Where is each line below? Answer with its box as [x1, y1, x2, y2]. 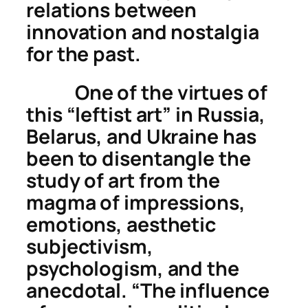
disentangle [102, 144, 215, 172]
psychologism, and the [26, 254, 239, 282]
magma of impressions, [26, 188, 245, 216]
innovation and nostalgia [26, 18, 259, 45]
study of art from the [26, 166, 220, 194]
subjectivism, [26, 232, 153, 260]
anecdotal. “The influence [26, 276, 269, 304]
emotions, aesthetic [26, 210, 217, 238]
